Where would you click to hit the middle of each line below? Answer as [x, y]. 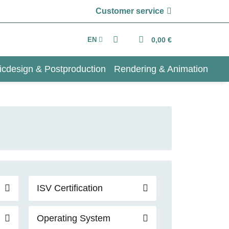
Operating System [74, 218]
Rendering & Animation [161, 69]
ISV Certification [70, 188]
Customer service [130, 11]
